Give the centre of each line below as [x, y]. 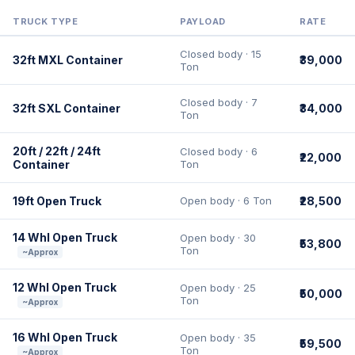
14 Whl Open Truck [65, 237]
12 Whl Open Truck [65, 287]
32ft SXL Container [67, 108]
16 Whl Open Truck [65, 337]
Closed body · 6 [219, 151]
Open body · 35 [218, 338]
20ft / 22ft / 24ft [57, 151]
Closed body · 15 [221, 54]
